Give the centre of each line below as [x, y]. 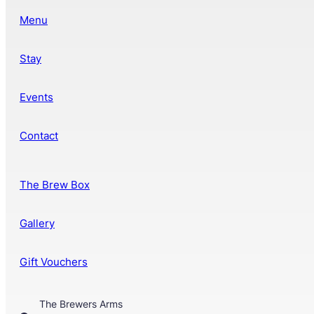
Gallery [37, 224]
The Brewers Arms [81, 304]
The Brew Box [55, 185]
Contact [39, 136]
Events [36, 97]
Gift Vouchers [54, 262]
